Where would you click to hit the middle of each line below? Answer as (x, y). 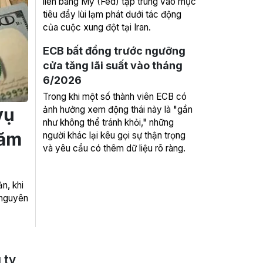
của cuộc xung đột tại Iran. (97, 27)
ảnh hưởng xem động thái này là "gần (118, 109)
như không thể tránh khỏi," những (108, 122)
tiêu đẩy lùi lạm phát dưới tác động (112, 14)
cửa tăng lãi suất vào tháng (113, 65)
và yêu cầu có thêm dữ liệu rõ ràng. (114, 148)
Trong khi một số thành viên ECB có (115, 97)
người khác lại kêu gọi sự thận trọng (114, 135)
